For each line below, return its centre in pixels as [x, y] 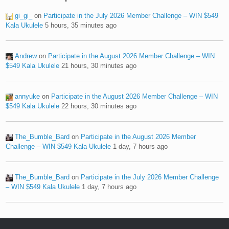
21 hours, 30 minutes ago [99, 65]
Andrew [26, 56]
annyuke [28, 96]
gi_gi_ [24, 15]
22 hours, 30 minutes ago [99, 106]
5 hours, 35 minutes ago [81, 25]
